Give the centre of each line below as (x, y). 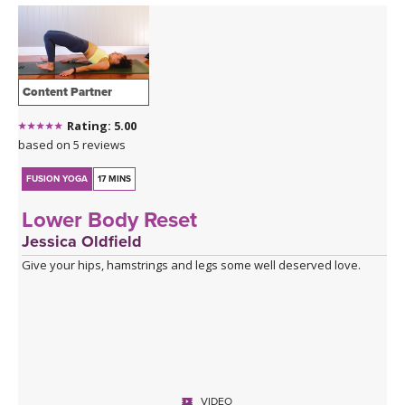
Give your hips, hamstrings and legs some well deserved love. (192, 264)
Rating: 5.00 (102, 125)
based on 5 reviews (72, 144)
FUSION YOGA (57, 179)
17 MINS (115, 179)
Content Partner (67, 92)
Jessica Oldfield (82, 241)
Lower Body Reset (110, 220)
